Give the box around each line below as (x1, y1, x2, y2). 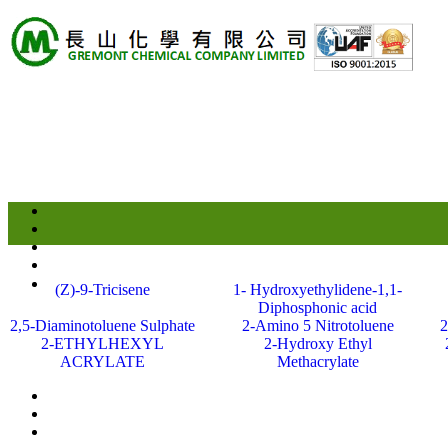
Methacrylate (276, 353, 359, 370)
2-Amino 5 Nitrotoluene (241, 317, 394, 334)
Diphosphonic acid (258, 299, 377, 316)
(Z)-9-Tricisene (55, 281, 150, 298)
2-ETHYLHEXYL (41, 335, 164, 352)
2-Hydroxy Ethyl (263, 335, 372, 352)
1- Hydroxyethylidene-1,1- (233, 281, 402, 298)
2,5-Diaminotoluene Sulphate (10, 317, 195, 334)
